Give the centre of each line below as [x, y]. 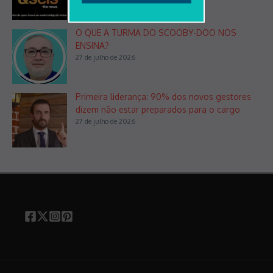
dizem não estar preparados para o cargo [158, 109]
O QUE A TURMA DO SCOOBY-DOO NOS [156, 32]
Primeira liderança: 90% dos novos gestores [163, 96]
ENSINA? [92, 45]
